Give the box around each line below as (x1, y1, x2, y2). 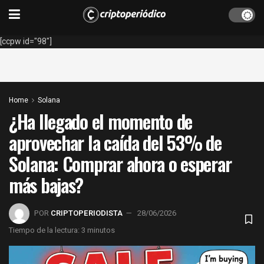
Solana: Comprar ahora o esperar (9, 150, 232, 177)
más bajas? (9, 171, 84, 199)
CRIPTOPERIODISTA (51, 207, 123, 219)
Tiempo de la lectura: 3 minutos (9, 224, 115, 236)
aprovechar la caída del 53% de (9, 128, 222, 156)
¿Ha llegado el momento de (9, 107, 192, 135)
